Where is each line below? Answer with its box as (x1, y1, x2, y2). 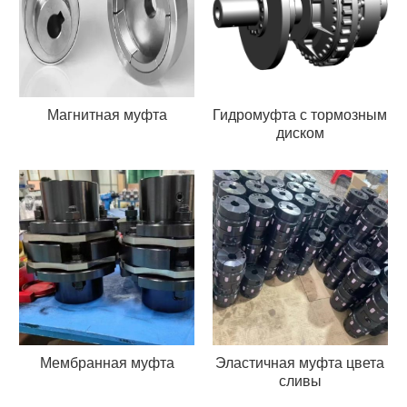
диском (275, 124, 324, 141)
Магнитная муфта (46, 106, 167, 123)
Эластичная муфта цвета (215, 354, 385, 371)
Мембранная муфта (39, 354, 174, 371)
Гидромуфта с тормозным (213, 106, 388, 123)
